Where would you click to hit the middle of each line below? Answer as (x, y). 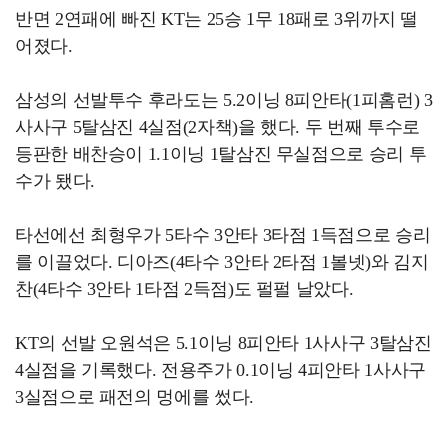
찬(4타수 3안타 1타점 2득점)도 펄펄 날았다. (184, 289)
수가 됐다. (55, 181)
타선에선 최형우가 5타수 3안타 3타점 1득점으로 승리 (223, 235)
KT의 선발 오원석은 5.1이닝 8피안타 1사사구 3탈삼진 (223, 343)
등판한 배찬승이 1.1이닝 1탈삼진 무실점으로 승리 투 (221, 154)
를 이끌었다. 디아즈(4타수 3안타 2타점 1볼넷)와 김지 (222, 262)
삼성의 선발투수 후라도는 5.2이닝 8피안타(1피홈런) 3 (224, 100)
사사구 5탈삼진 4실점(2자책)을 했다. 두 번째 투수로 (217, 127)
